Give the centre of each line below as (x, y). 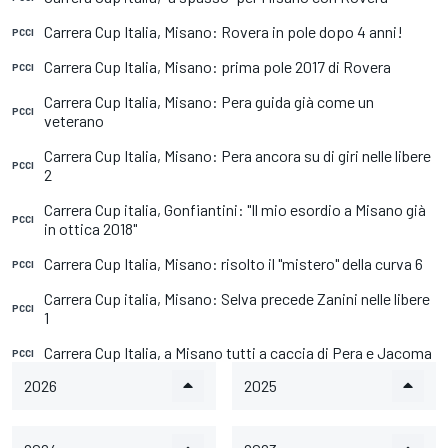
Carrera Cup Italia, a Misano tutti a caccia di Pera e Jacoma (238, 352)
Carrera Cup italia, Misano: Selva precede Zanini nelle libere (237, 298)
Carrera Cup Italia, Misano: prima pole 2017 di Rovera (217, 66)
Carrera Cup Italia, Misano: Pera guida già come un (209, 101)
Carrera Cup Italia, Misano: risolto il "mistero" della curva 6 (233, 263)
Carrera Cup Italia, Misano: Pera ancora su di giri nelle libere (237, 155)
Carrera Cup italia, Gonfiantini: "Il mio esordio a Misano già (235, 209)
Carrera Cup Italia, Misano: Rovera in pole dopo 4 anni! (223, 31)
